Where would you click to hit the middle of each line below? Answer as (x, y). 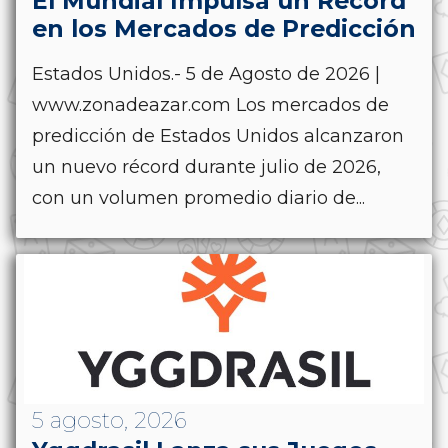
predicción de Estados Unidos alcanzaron (218, 135)
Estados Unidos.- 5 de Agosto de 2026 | (206, 73)
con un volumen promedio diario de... (198, 197)
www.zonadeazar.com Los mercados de (210, 104)
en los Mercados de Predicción (224, 28)
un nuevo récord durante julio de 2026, (206, 166)
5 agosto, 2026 (109, 420)
